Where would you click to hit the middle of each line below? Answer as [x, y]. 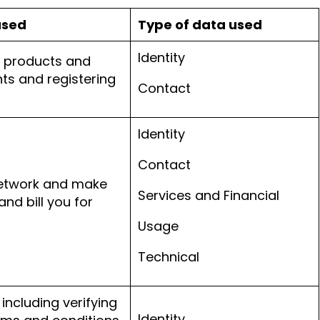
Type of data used [200, 25]
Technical [169, 257]
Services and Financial [209, 195]
